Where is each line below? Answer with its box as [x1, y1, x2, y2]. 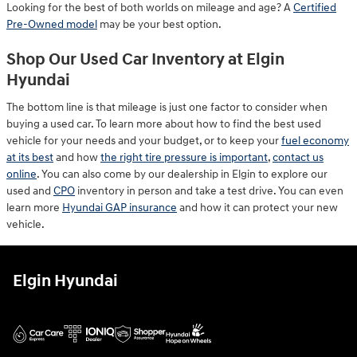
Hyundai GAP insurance [62, 201, 177, 215]
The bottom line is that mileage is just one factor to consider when [6, 100, 328, 115]
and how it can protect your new [177, 201, 338, 215]
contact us [273, 151, 324, 165]
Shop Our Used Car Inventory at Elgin [6, 49, 284, 70]
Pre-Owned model [6, 17, 97, 31]
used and [6, 184, 53, 198]
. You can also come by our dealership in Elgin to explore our [37, 167, 328, 182]
